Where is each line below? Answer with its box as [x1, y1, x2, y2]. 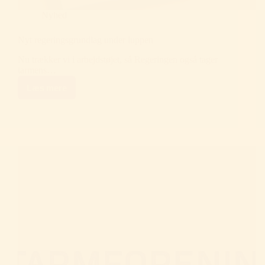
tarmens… [18, 65, 56, 76]
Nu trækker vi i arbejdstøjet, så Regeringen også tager [18, 54, 218, 65]
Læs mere [27, 82, 67, 93]
